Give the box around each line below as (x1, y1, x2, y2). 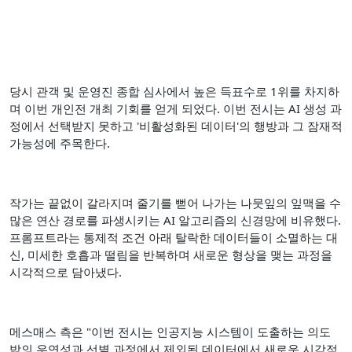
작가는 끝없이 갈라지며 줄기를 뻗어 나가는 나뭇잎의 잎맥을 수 (9, 195, 341, 211)
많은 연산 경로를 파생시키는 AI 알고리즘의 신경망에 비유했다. (9, 212, 341, 228)
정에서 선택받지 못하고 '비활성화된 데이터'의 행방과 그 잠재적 (9, 118, 343, 134)
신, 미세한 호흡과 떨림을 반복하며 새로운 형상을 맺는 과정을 (9, 247, 332, 262)
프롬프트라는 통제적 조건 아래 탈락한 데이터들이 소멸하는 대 (9, 229, 338, 245)
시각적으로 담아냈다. (9, 264, 125, 280)
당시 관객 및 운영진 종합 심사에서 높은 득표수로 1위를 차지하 (9, 83, 339, 99)
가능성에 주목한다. (9, 135, 113, 151)
